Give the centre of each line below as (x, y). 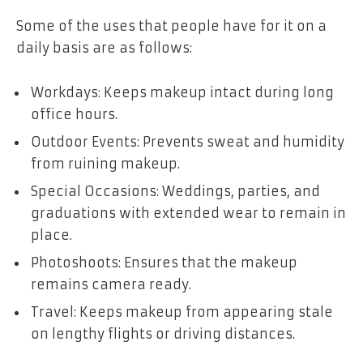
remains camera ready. (111, 285)
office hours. (74, 115)
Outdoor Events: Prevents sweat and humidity (188, 142)
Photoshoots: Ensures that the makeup (164, 263)
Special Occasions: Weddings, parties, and (175, 192)
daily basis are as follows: (104, 47)
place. (51, 235)
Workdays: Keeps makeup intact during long (182, 93)
